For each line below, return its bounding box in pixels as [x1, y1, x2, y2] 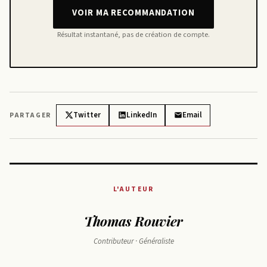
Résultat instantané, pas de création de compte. [57, 29, 210, 40]
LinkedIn [126, 109, 157, 120]
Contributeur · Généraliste [93, 235, 174, 247]
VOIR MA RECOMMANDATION [72, 7, 195, 20]
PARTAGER [10, 110, 51, 120]
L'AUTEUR [113, 184, 154, 194]
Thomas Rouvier [83, 211, 184, 230]
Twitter [73, 109, 101, 120]
